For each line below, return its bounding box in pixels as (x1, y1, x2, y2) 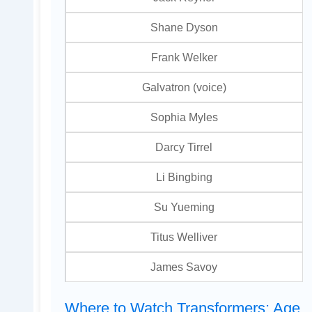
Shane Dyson (150, 21, 218, 34)
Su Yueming (153, 201, 214, 214)
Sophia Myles (150, 111, 218, 124)
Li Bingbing (155, 171, 212, 184)
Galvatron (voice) (141, 81, 226, 94)
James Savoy (150, 260, 218, 274)
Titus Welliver (150, 231, 218, 244)
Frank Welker (150, 51, 217, 64)
